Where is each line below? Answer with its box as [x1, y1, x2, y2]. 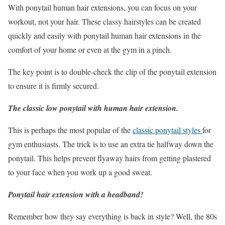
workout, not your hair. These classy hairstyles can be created [8, 16, 201, 27]
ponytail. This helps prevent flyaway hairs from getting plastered [8, 153, 211, 164]
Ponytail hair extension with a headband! [8, 189, 143, 200]
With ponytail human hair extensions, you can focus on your [8, 2, 197, 13]
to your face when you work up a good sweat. [8, 167, 152, 178]
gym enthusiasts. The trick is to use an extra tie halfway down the [8, 139, 213, 150]
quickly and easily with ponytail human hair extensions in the [8, 30, 201, 41]
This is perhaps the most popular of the [8, 125, 133, 136]
